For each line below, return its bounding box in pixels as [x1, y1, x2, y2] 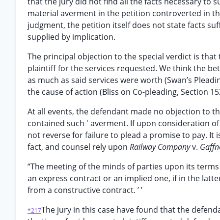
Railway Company [130, 141, 192, 152]
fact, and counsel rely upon [27, 141, 130, 152]
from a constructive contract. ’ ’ [27, 185, 142, 195]
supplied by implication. [27, 31, 115, 42]
